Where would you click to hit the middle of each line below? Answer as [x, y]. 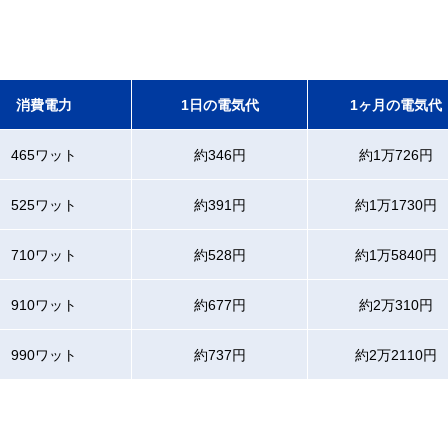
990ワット [43, 355]
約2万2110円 [395, 355]
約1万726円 [395, 155]
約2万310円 [395, 305]
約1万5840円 [395, 255]
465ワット [43, 155]
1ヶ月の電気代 [395, 105]
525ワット [43, 205]
